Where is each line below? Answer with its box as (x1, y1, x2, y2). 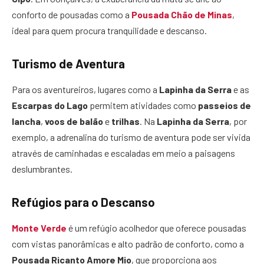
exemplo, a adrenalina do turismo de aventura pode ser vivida (12, 131, 250, 143)
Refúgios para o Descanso (12, 194, 155, 209)
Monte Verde (12, 222, 67, 234)
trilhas (111, 115, 140, 127)
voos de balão (45, 115, 103, 127)
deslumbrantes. (12, 163, 72, 175)
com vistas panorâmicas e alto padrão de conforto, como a (12, 238, 244, 250)
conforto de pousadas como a (12, 9, 131, 21)
